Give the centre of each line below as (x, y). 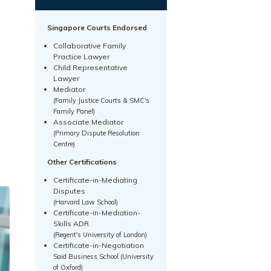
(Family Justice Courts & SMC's (101, 100)
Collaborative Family (89, 45)
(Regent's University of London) (100, 234)
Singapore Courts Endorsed (97, 27)
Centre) (64, 144)
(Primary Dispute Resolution (96, 133)
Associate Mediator (88, 122)
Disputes (69, 191)
